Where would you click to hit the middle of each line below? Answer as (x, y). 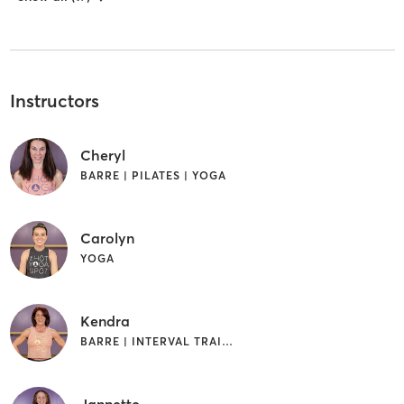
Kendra (105, 321)
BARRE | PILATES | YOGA (153, 176)
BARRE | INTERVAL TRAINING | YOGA (227, 342)
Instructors (54, 100)
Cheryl (102, 156)
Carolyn (107, 239)
